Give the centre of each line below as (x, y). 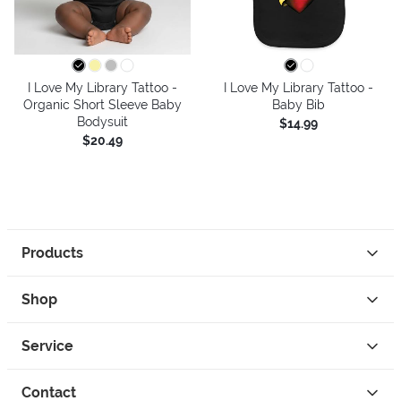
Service (47, 346)
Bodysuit (102, 121)
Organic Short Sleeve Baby (102, 104)
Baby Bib (299, 104)
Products (52, 253)
